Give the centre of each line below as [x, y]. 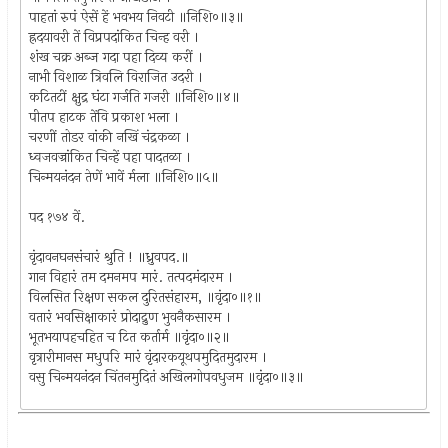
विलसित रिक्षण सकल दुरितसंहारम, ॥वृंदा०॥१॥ [146, 297]
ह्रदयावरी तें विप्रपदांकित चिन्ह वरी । [114, 37]
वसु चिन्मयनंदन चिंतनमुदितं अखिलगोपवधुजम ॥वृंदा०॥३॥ [167, 377]
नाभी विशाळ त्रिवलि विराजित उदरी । [116, 77]
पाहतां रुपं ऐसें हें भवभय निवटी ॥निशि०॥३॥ [137, 17]
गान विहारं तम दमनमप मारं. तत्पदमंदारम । [131, 277]
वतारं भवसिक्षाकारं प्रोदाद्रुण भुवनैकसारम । [130, 317]
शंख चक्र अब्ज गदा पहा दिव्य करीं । [116, 57]
